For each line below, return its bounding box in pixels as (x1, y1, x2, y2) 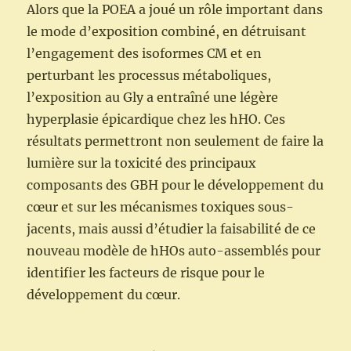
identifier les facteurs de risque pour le (27, 265, 266, 281)
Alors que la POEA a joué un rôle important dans (27, 2, 324, 18)
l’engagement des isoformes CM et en (27, 45, 262, 62)
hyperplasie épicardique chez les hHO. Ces (27, 111, 286, 128)
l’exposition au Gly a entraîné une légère (27, 89, 279, 106)
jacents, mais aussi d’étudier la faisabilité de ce (27, 221, 317, 237)
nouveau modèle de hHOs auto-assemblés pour (27, 243, 321, 259)
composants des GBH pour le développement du (27, 177, 324, 194)
